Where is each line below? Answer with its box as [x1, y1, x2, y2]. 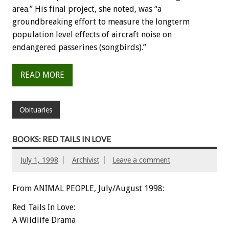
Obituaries [19, 105, 53, 114]
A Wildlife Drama [12, 215, 76, 225]
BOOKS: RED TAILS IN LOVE [12, 134, 111, 144]
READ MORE [20, 70, 64, 80]
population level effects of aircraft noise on [12, 29, 172, 39]
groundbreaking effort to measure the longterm [12, 16, 190, 27]
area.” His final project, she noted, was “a [12, 4, 162, 14]
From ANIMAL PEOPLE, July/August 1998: [12, 183, 164, 193]
